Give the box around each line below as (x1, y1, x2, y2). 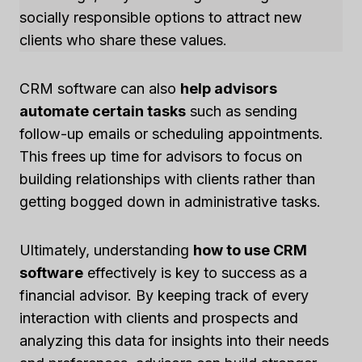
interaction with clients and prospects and (19, 309, 298, 327)
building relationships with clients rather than (19, 170, 315, 188)
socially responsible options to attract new (19, 9, 302, 27)
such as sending (186, 103, 297, 120)
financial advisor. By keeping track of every (19, 287, 309, 305)
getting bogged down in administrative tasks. (19, 193, 321, 211)
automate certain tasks (19, 103, 186, 120)
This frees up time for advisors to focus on (19, 148, 302, 166)
